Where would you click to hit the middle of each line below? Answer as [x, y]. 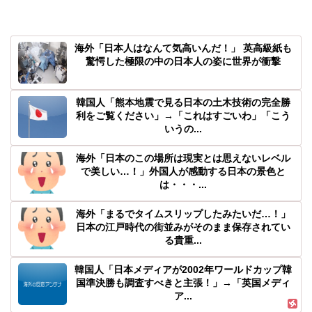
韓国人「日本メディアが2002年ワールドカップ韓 [183, 269]
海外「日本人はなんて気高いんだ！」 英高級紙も [183, 48]
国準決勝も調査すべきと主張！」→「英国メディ [183, 282]
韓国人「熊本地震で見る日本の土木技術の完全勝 [183, 102]
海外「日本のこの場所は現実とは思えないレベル [183, 158]
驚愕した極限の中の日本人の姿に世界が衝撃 [183, 61]
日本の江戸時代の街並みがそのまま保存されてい [183, 227]
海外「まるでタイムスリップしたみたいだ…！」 [183, 213]
